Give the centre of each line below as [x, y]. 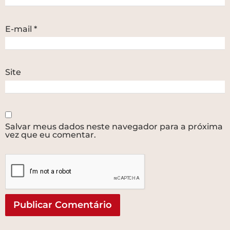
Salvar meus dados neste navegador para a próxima [114, 127]
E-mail [20, 29]
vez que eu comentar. [51, 135]
